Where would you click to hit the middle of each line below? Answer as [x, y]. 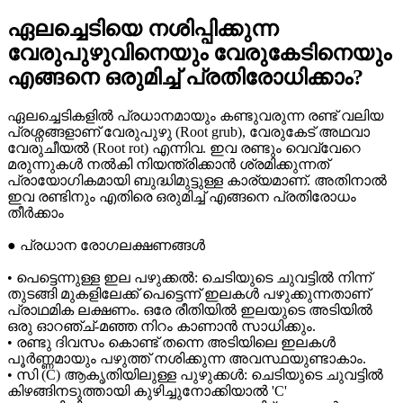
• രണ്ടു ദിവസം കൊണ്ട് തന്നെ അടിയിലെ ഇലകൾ [171, 342]
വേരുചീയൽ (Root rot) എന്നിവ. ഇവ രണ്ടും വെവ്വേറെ [184, 148]
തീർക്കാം [36, 212]
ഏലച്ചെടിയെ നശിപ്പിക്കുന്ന [143, 28]
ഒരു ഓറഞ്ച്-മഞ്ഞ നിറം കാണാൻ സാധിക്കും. [161, 326]
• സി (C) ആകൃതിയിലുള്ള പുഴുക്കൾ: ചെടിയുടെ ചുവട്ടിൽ [195, 374]
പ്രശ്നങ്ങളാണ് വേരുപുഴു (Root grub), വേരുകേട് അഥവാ [188, 131]
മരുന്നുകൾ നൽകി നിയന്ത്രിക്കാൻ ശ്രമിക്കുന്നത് [168, 164]
